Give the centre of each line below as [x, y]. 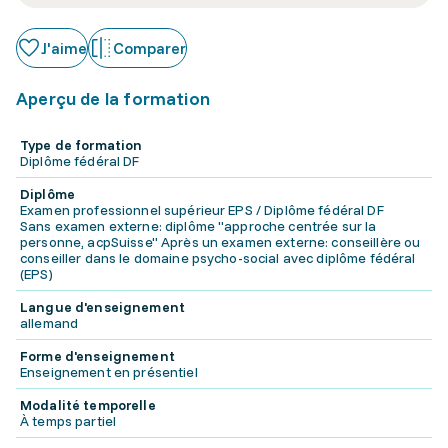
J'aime [64, 48]
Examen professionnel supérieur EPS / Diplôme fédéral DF [202, 210]
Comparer [149, 48]
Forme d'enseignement [97, 356]
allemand [49, 323]
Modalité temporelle [88, 405]
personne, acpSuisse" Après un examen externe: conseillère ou [220, 242]
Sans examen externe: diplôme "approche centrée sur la [198, 226]
